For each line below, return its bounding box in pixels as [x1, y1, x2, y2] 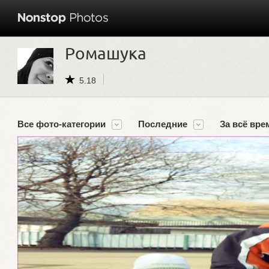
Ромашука [65, 43, 147, 63]
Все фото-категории [17, 119, 106, 129]
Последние [138, 119, 187, 129]
